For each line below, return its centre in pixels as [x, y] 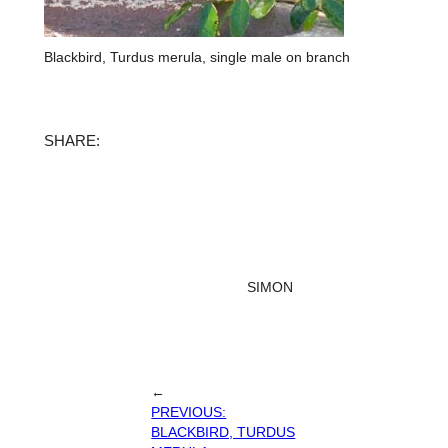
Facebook [150, 139]
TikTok [204, 139]
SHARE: [71, 141]
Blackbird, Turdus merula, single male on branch [196, 56]
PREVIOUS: [189, 411]
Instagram [199, 139]
